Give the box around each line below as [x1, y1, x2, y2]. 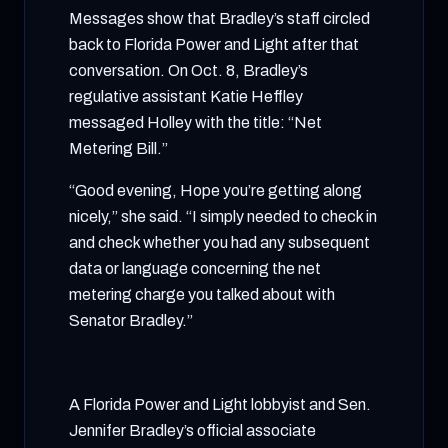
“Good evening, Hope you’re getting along [69, 182, 362, 199]
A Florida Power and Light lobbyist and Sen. [69, 396, 371, 413]
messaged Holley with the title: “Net [69, 114, 322, 131]
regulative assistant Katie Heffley [69, 88, 303, 105]
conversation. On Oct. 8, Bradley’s [69, 62, 308, 79]
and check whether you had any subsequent [69, 234, 370, 251]
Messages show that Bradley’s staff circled [69, 10, 370, 27]
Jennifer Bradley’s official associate [69, 422, 316, 439]
